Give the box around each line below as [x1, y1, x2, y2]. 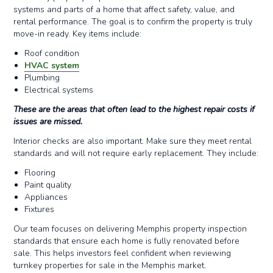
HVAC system [24, 60, 80, 71]
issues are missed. [13, 116, 83, 127]
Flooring [24, 167, 56, 179]
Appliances [24, 191, 68, 203]
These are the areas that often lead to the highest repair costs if [13, 104, 255, 115]
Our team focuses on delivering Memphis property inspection [13, 223, 247, 235]
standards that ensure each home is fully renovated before [13, 235, 240, 247]
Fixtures [24, 204, 55, 215]
